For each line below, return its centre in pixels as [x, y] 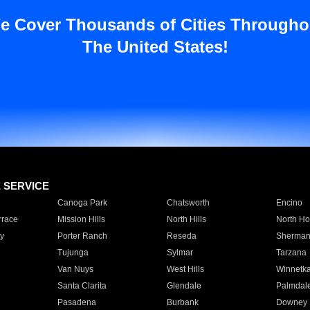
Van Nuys [75, 269]
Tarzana [291, 253]
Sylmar [180, 253]
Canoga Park [82, 203]
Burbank [182, 302]
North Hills [186, 219]
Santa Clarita [82, 286]
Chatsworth [188, 203]
